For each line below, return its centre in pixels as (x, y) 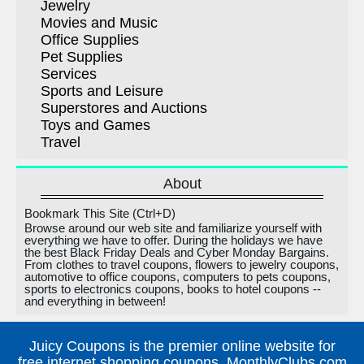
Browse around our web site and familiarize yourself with (173, 228)
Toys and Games (95, 126)
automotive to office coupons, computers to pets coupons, (178, 277)
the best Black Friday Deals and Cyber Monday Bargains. (177, 253)
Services (69, 74)
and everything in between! (95, 301)
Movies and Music (99, 23)
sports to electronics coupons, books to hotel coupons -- (173, 289)
